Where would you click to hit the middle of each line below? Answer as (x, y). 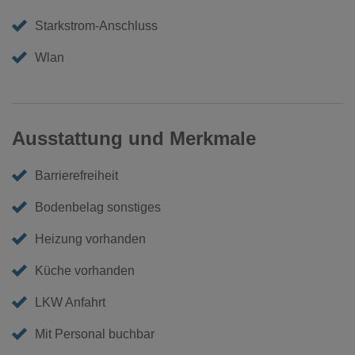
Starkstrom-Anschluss (97, 25)
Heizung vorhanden (91, 239)
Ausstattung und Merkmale (134, 138)
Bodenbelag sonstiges (98, 207)
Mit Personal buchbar (95, 334)
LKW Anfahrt (71, 302)
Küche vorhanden (85, 270)
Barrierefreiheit (77, 175)
